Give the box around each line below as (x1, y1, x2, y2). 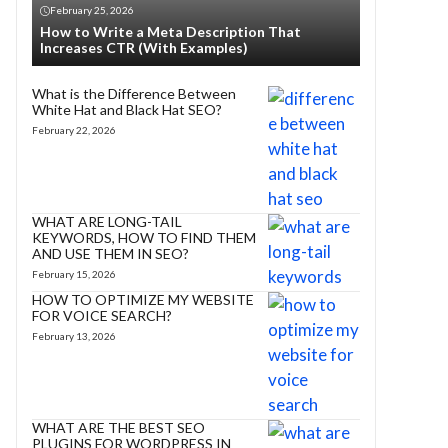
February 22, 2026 (32, 124, 116, 136)
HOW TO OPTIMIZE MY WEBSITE (32, 291, 254, 308)
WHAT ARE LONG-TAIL (32, 213, 182, 230)
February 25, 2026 (50, 4, 134, 16)
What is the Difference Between (32, 85, 236, 102)
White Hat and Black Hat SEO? (32, 101, 222, 118)
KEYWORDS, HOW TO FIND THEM (32, 229, 256, 246)
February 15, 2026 (32, 268, 116, 280)
